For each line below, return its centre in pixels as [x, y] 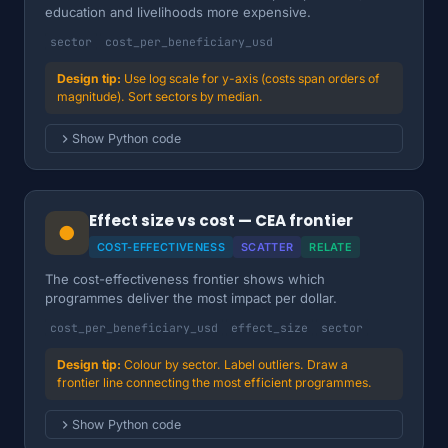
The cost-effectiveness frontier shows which [185, 279]
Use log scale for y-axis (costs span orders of [252, 78]
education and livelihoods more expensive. [178, 12]
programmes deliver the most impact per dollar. [191, 298]
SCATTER [267, 247]
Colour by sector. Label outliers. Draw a [236, 364]
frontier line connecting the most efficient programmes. [214, 382]
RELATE [331, 247]
